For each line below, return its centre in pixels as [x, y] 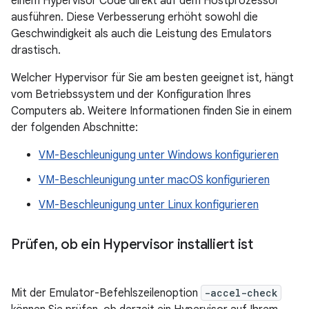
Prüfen [33, 245]
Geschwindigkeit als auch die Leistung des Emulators [141, 34]
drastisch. [36, 50]
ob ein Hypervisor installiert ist [155, 245]
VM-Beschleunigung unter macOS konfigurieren [154, 180]
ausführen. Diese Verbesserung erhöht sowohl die [134, 17]
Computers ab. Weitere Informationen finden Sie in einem [151, 111]
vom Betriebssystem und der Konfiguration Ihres [131, 94]
